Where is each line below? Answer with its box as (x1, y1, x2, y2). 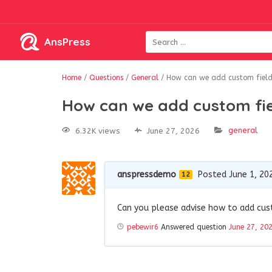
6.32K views (75, 126, 120, 135)
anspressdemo (117, 169, 176, 180)
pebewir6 (127, 222, 158, 231)
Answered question (158, 222, 229, 231)
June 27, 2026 (147, 126, 200, 135)
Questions (89, 73, 123, 82)
